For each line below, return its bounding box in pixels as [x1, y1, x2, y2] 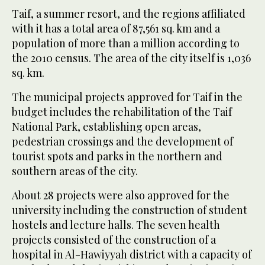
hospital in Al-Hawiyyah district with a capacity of [12, 247, 251, 261]
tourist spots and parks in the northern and [12, 148, 222, 163]
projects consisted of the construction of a [12, 232, 216, 247]
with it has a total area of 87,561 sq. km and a [12, 21, 220, 35]
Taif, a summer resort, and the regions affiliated [12, 6, 245, 21]
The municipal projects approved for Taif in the [12, 89, 243, 104]
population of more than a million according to [12, 35, 240, 50]
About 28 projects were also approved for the [12, 188, 230, 202]
